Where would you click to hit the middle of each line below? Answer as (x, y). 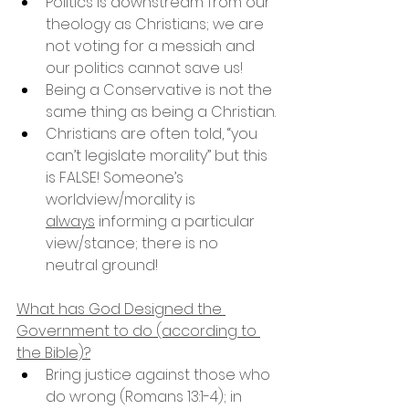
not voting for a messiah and (152, 46)
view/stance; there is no (134, 243)
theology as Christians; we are (157, 24)
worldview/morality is (122, 199)
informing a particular (177, 221)
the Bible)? (53, 352)
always (70, 221)
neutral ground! (102, 265)
